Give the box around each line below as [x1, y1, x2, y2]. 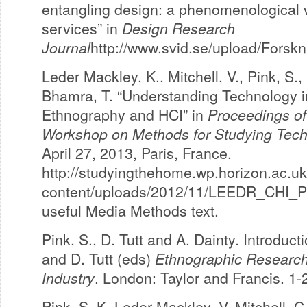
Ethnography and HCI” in [42, 104, 208, 125]
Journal [42, 37, 90, 58]
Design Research [122, 18, 235, 38]
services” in [42, 18, 122, 38]
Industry [42, 267, 95, 288]
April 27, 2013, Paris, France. [42, 143, 232, 163]
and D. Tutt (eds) [42, 248, 155, 269]
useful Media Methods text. [42, 200, 219, 221]
